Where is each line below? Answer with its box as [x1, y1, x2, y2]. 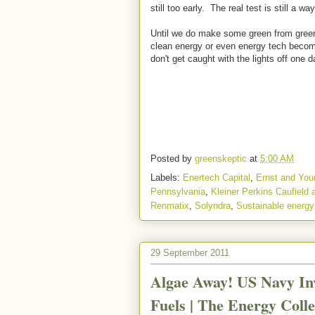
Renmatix [150, 200, 189, 211]
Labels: [150, 172, 183, 183]
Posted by [150, 153, 195, 165]
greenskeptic [195, 153, 250, 165]
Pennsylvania [150, 186, 205, 197]
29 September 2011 [150, 247, 229, 258]
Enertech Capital [183, 172, 250, 183]
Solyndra [195, 200, 231, 211]
